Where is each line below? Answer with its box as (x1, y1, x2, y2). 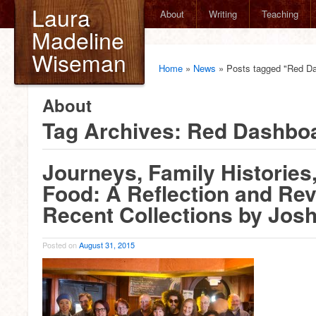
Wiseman (32, 46, 126, 78)
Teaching (262, 7, 298, 20)
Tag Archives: (42, 115, 187, 145)
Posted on (42, 239, 79, 250)
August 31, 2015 (79, 239, 135, 250)
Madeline (32, 23, 124, 56)
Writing (209, 7, 237, 20)
